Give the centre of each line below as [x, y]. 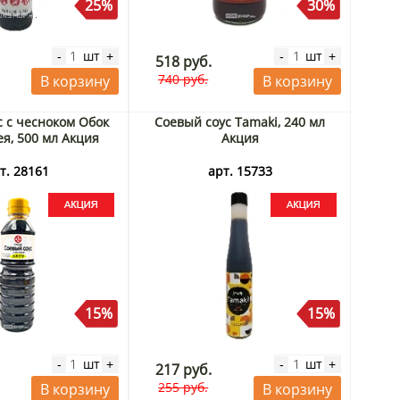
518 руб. [183, 61]
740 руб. [183, 79]
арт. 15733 [240, 171]
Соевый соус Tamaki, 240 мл [240, 121]
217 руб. [183, 369]
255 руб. [183, 387]
